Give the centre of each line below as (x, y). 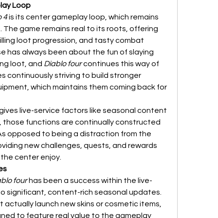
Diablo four (63, 64)
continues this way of (120, 64)
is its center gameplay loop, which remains (83, 17)
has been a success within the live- (90, 181)
